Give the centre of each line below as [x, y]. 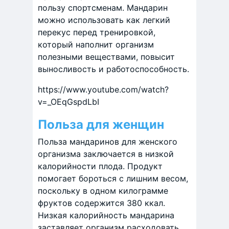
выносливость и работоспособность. [113, 69]
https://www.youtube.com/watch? [103, 90]
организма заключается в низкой [106, 154]
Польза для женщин [101, 125]
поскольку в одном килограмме [103, 191]
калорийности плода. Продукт [100, 166]
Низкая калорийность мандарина [106, 215]
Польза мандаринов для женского [108, 142]
